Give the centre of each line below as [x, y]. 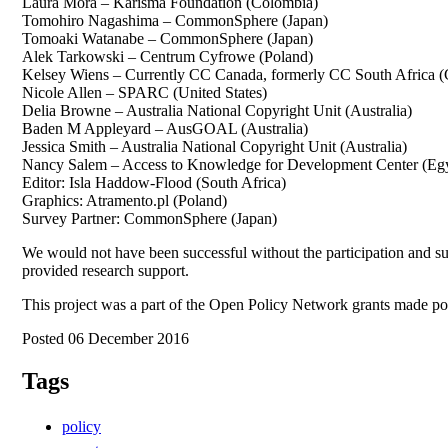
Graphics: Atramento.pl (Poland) [124, 201]
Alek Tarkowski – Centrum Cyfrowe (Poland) [167, 57]
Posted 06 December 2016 [105, 339]
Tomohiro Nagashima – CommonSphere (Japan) [175, 21]
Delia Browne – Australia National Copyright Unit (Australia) [217, 111]
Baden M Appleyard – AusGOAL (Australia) [165, 129]
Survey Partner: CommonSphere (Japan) [149, 219]
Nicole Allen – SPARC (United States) [144, 93]
